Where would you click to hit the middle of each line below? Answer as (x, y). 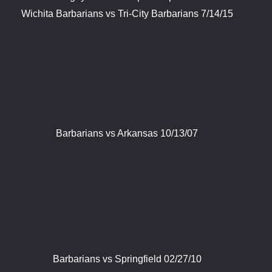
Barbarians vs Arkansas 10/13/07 (127, 133)
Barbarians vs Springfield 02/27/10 (127, 259)
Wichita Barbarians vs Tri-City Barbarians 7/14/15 (127, 14)
